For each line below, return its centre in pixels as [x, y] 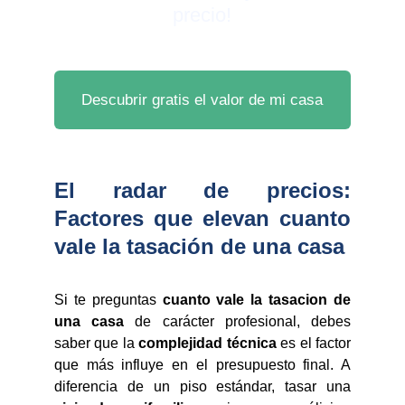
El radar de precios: [202, 190]
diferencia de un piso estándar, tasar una [202, 386]
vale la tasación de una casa [199, 246]
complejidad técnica [207, 343]
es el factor [314, 343]
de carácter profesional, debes [238, 321]
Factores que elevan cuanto [202, 218]
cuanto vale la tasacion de [254, 300]
